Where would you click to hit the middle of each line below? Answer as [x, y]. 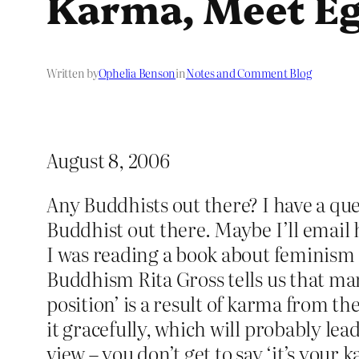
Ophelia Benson [137, 73]
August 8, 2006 [108, 160]
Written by [73, 73]
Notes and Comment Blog [248, 73]
